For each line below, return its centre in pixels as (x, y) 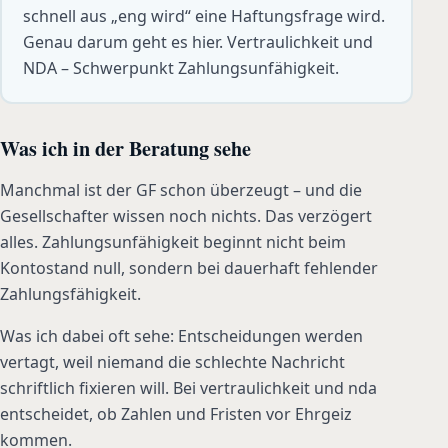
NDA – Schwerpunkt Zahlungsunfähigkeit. (180, 68)
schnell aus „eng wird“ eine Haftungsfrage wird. (203, 16)
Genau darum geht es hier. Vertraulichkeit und (197, 42)
